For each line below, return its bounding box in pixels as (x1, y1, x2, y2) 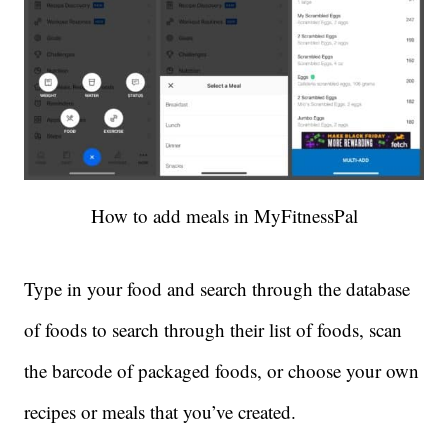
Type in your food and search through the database (24, 275, 410, 301)
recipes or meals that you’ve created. (24, 398, 296, 424)
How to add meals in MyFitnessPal (90, 202, 358, 228)
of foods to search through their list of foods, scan (24, 316, 402, 342)
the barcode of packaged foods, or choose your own (24, 357, 419, 383)
